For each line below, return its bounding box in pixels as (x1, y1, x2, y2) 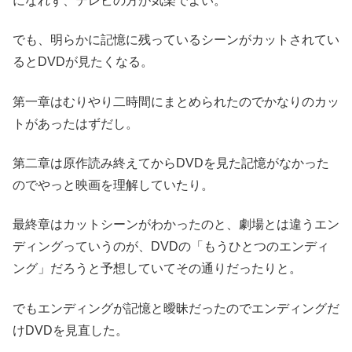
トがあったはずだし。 (13, 116, 138, 130)
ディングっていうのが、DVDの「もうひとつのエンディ (13, 240, 329, 254)
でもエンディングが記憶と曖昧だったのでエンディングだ (13, 301, 339, 315)
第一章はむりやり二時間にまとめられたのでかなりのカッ (13, 94, 339, 108)
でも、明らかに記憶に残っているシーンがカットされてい (13, 33, 339, 47)
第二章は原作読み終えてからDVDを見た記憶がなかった (13, 156, 329, 170)
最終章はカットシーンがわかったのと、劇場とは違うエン (13, 218, 339, 232)
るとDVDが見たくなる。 (13, 55, 153, 69)
